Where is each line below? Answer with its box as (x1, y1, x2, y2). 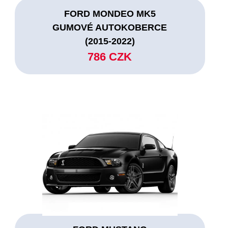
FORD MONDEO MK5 (64, 8, 156, 19)
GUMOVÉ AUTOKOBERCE (52, 22, 167, 33)
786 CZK (88, 50, 132, 63)
